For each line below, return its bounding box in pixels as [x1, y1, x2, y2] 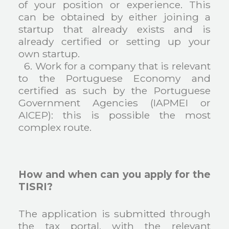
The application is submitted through [18, 208, 211, 220]
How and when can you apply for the [18, 168, 211, 181]
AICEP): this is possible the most [18, 109, 211, 122]
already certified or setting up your [18, 35, 211, 48]
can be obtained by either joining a [18, 11, 211, 24]
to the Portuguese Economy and [18, 72, 211, 85]
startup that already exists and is [18, 23, 211, 36]
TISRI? [18, 180, 53, 193]
